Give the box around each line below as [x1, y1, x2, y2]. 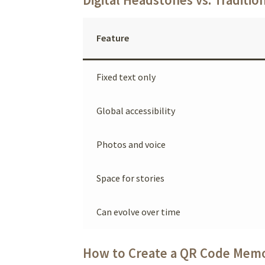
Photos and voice [96, 138, 166, 150]
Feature [96, 31, 129, 44]
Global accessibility [96, 104, 175, 117]
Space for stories [96, 172, 164, 184]
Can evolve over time [96, 205, 180, 218]
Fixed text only [96, 70, 156, 83]
